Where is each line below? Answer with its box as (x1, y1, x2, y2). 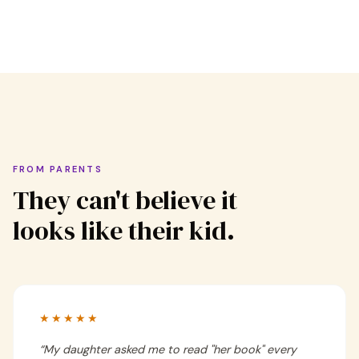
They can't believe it (13, 183, 237, 218)
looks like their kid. (13, 213, 235, 248)
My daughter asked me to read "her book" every (43, 342, 296, 357)
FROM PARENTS (13, 163, 103, 175)
